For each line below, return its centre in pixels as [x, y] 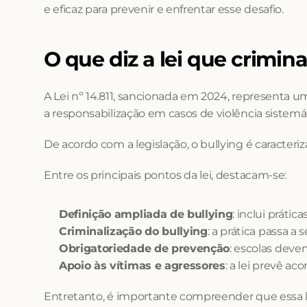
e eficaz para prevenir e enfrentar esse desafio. [164, 9]
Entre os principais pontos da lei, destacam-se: [165, 175]
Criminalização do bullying [133, 231]
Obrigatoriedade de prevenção [145, 248]
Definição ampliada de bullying [146, 214]
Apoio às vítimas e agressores [142, 266]
